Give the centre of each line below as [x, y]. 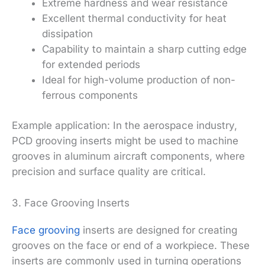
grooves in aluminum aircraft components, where [128, 156]
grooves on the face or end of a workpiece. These [131, 246]
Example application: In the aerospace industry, [125, 126]
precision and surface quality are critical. [109, 172]
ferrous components [90, 95]
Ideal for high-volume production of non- [139, 80]
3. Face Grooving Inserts [71, 203]
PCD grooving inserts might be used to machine [125, 141]
